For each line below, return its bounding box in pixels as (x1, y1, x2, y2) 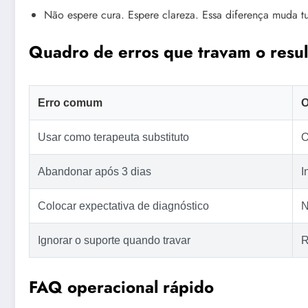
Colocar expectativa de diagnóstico (38, 200, 209, 212)
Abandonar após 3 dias (38, 166, 151, 178)
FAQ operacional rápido (29, 275, 214, 300)
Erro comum (38, 97, 102, 109)
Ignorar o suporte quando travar (38, 234, 190, 247)
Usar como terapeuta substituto (38, 131, 189, 144)
